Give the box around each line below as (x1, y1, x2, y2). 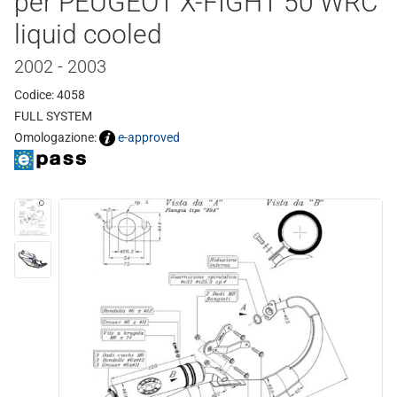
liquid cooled (14, 19, 162, 50)
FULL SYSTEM (14, 109, 92, 123)
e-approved (118, 130, 180, 144)
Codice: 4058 (14, 88, 85, 102)
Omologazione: (14, 130, 99, 144)
